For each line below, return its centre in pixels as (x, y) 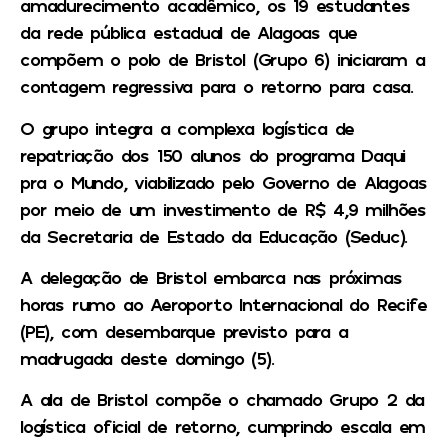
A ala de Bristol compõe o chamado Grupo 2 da (222, 399)
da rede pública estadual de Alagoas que (189, 32)
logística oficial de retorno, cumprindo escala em (223, 426)
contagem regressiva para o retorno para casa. (216, 86)
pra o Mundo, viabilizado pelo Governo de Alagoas (223, 181)
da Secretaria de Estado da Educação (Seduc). (214, 235)
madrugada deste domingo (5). (147, 358)
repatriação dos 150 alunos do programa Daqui (213, 154)
